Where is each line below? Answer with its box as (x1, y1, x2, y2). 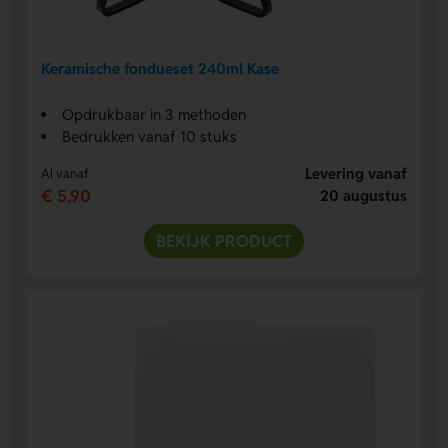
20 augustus (319, 185, 407, 205)
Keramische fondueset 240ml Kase (41, 59, 280, 79)
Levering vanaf (304, 163, 407, 183)
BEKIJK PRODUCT (156, 229, 292, 252)
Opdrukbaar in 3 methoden (62, 104, 247, 124)
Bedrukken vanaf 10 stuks (62, 126, 238, 146)
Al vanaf (41, 164, 90, 182)
